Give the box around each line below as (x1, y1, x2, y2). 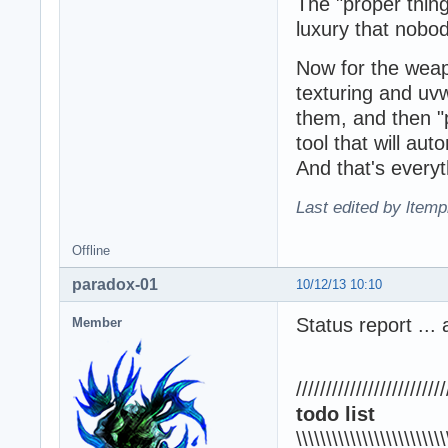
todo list (296, 402, 375, 425)
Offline (72, 242, 110, 258)
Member (72, 314, 122, 330)
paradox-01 (72, 275, 158, 293)
